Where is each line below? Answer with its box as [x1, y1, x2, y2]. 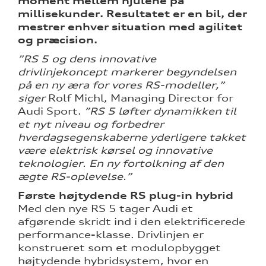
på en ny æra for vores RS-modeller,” [18, 79, 224, 91]
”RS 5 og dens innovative [18, 53, 156, 65]
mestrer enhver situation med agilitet [18, 21, 242, 33]
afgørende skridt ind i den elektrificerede [18, 216, 245, 228]
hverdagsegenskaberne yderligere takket [18, 131, 246, 144]
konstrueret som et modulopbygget [18, 242, 221, 254]
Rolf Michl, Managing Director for [48, 92, 233, 104]
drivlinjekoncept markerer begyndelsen [18, 66, 236, 78]
